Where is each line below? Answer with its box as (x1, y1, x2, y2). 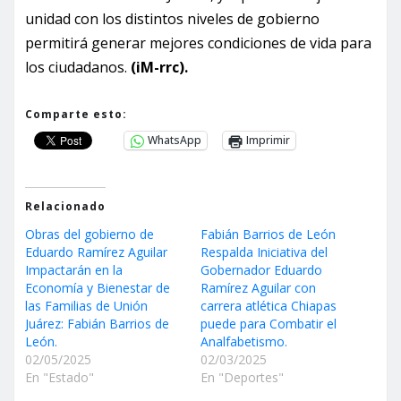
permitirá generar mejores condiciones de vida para (25, 32, 371, 53)
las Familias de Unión (25, 296, 148, 314)
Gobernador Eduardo (200, 260, 322, 278)
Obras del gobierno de (25, 225, 154, 243)
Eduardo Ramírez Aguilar (25, 243, 167, 260)
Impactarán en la (25, 260, 123, 278)
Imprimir (246, 132, 290, 149)
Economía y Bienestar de (25, 278, 170, 296)
